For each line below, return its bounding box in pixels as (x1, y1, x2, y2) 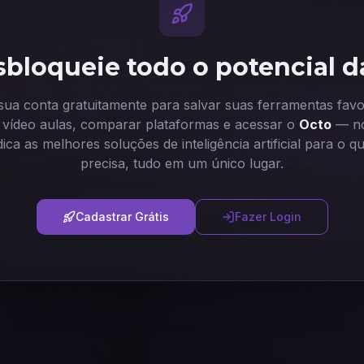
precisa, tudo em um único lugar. (80, 155, 284, 171)
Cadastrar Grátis (75, 210, 169, 223)
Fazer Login (234, 210, 301, 223)
